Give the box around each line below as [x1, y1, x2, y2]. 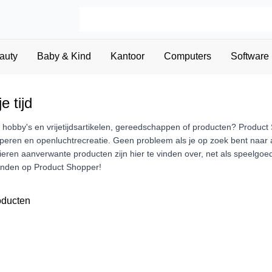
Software [230, 51, 269, 61]
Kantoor [110, 51, 144, 61]
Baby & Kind [36, 51, 91, 61]
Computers [163, 51, 211, 61]
